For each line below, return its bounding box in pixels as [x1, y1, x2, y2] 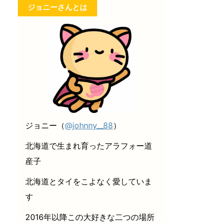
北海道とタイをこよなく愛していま [25, 176, 152, 186]
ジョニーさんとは [28, 2, 87, 12]
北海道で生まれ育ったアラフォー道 [25, 140, 152, 151]
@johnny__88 [65, 120, 113, 130]
